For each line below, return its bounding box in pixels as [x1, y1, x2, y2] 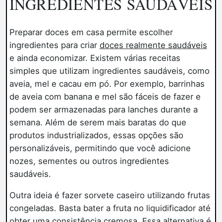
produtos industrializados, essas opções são [9, 130, 183, 141]
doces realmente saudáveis [99, 40, 207, 51]
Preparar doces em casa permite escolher [9, 27, 173, 38]
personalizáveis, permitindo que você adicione [9, 143, 191, 154]
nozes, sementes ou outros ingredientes [9, 156, 169, 166]
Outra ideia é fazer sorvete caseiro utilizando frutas [9, 190, 210, 201]
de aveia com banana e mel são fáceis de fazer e [9, 92, 201, 102]
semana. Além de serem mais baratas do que [9, 117, 186, 128]
